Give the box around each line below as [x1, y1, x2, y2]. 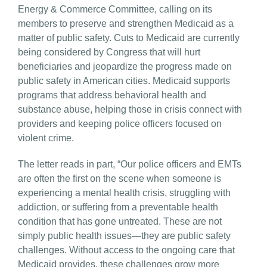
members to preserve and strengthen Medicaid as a [18, 18, 234, 29]
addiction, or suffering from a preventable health [18, 201, 218, 212]
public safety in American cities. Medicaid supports [18, 75, 230, 86]
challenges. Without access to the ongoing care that [18, 244, 235, 255]
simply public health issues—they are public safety [18, 230, 231, 241]
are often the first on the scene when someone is [18, 173, 221, 184]
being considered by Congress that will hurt [18, 46, 200, 57]
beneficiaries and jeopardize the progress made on [18, 61, 232, 72]
